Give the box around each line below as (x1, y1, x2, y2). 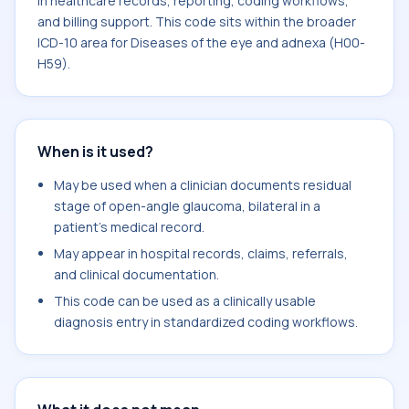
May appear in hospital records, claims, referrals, (54, 245, 348, 262)
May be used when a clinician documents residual (54, 176, 351, 194)
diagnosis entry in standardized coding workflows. (54, 313, 358, 330)
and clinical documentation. (54, 266, 219, 283)
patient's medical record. (54, 218, 204, 236)
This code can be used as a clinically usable (54, 292, 316, 309)
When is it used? (37, 142, 153, 162)
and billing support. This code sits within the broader (37, 13, 356, 30)
